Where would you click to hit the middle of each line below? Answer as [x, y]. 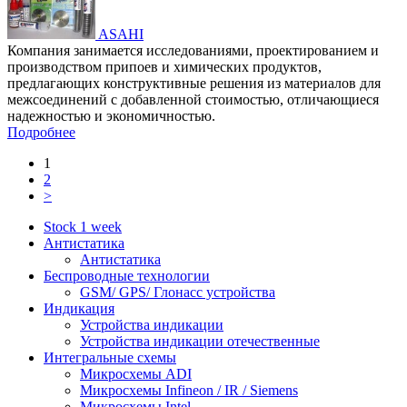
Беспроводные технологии [127, 275]
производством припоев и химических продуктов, [164, 66]
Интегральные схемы [110, 357]
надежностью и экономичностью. [111, 115]
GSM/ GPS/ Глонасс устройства [178, 292]
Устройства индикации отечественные [200, 341]
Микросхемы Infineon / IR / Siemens [189, 390]
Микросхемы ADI [136, 373]
